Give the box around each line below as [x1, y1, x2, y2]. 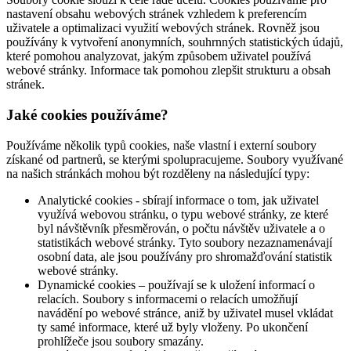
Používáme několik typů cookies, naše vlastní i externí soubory [6, 138, 317, 152]
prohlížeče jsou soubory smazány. [38, 334, 204, 348]
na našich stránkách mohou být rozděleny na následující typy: [6, 166, 309, 180]
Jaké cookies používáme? [6, 107, 168, 124]
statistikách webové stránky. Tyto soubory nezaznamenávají [38, 235, 332, 249]
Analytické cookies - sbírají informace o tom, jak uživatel [38, 193, 319, 207]
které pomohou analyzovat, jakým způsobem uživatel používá [6, 49, 311, 63]
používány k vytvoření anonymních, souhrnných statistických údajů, [6, 35, 343, 49]
